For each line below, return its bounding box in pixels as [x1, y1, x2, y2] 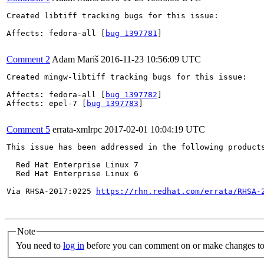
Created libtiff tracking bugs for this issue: [6, 11, 219, 20]
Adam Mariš [52, 54, 98, 64]
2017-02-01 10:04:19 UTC [104, 124, 205, 134]
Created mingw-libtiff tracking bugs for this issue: [6, 72, 247, 81]
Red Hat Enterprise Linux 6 [6, 169, 138, 178]
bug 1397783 [87, 99, 138, 108]
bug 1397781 [105, 29, 157, 38]
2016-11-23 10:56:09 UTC [101, 54, 201, 64]
